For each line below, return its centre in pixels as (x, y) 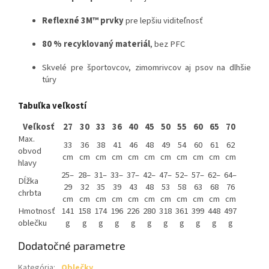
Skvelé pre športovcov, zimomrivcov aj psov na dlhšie (147, 68)
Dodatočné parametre (72, 245)
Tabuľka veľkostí (52, 106)
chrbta (30, 193)
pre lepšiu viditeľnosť (163, 21)
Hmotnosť (37, 211)
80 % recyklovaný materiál (96, 44)
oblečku (32, 223)
